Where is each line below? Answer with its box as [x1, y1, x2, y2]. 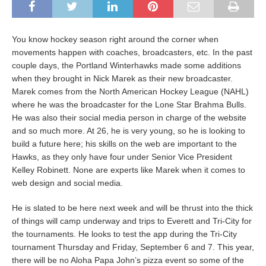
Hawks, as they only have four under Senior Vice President [12, 151, 232, 161]
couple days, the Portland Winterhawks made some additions [12, 60, 241, 70]
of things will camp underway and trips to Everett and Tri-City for [12, 216, 252, 226]
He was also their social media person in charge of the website [12, 112, 246, 122]
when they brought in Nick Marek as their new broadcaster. [12, 73, 233, 83]
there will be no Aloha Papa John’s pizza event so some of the [12, 255, 244, 265]
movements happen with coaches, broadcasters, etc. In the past [12, 47, 252, 57]
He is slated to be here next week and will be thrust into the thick [12, 202, 253, 213]
